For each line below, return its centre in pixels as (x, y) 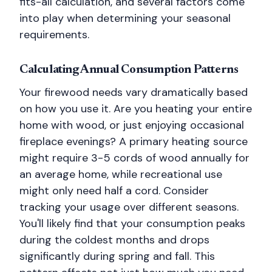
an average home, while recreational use (121, 174)
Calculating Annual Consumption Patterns (129, 70)
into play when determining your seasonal (125, 18)
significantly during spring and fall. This (117, 256)
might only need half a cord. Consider (114, 191)
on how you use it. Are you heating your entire (136, 109)
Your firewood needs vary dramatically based (134, 92)
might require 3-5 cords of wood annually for (134, 158)
